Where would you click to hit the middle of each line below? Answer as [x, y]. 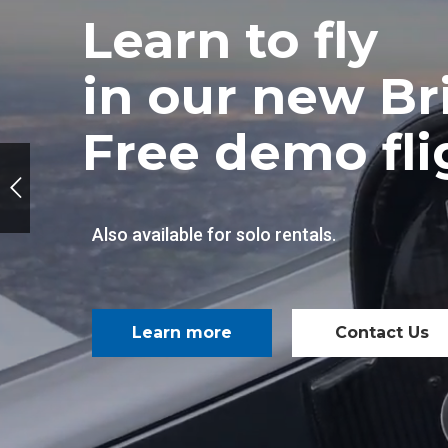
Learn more [182, 332]
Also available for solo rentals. [214, 234]
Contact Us [382, 332]
